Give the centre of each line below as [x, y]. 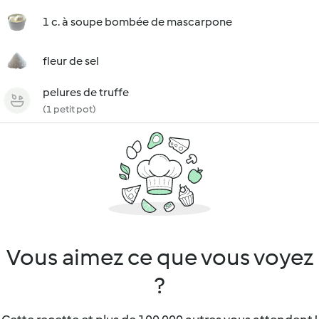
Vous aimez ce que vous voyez [159, 257]
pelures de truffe [86, 92]
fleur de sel [71, 61]
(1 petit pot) [69, 109]
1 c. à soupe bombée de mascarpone [137, 22]
